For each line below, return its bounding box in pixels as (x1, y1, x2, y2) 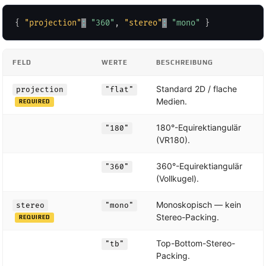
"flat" (105, 84, 134, 94)
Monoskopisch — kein (156, 199, 241, 210)
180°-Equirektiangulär (156, 122, 241, 132)
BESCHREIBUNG (156, 58, 213, 66)
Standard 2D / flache (156, 83, 237, 94)
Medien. (156, 96, 187, 106)
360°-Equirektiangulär (156, 160, 242, 171)
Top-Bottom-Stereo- (156, 237, 235, 248)
